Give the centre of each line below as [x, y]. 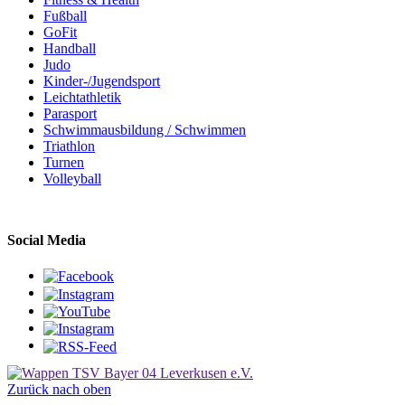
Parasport [70, 114]
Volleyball [72, 179]
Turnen [64, 163]
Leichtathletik [82, 98]
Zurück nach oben [59, 389]
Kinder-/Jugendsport [102, 81]
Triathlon [69, 146]
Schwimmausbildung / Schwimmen [145, 130]
